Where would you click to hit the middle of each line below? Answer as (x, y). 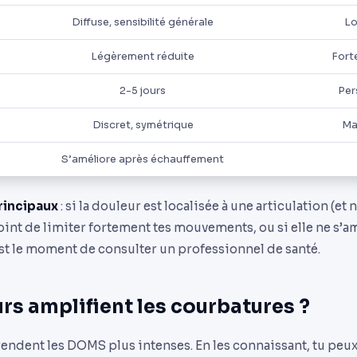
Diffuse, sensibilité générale (143, 22)
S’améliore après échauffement (143, 159)
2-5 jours (143, 91)
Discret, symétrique (143, 125)
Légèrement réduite (143, 57)
